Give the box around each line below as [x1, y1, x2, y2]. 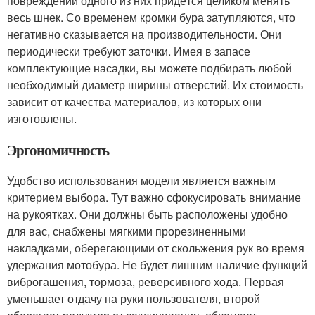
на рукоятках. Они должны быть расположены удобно [7, 205, 288, 222]
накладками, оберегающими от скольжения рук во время [7, 239, 304, 256]
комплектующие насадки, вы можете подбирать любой [7, 59, 292, 76]
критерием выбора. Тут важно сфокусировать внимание [7, 188, 301, 205]
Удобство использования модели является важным [7, 172, 276, 188]
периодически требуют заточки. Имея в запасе [7, 42, 250, 59]
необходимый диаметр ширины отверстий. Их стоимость [7, 76, 303, 93]
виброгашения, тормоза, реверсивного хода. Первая [7, 273, 284, 290]
